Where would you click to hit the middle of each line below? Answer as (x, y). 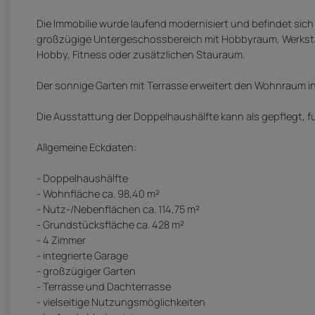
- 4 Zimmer (61, 240)
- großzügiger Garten (86, 271)
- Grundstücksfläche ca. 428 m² (110, 225)
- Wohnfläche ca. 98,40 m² (98, 194)
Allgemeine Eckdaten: (86, 147)
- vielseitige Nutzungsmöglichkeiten (121, 302)
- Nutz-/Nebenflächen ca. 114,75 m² (118, 209)
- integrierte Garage (82, 256)
